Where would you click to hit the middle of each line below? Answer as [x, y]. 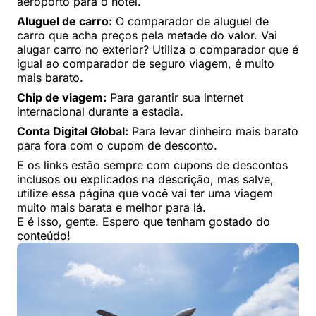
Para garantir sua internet [175, 97]
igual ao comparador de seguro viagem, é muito [146, 63]
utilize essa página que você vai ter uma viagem [145, 193]
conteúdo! [44, 235]
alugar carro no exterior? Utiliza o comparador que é [158, 49]
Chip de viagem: [62, 97]
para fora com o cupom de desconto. [117, 145]
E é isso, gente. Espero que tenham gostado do [144, 221]
